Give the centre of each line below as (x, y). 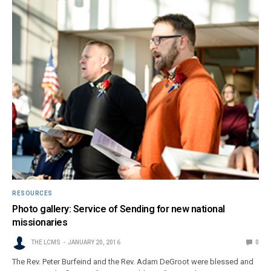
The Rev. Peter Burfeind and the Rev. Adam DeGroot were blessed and (133, 261)
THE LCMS (46, 242)
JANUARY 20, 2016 (94, 242)
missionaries (40, 222)
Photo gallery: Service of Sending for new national (119, 209)
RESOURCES (32, 193)
